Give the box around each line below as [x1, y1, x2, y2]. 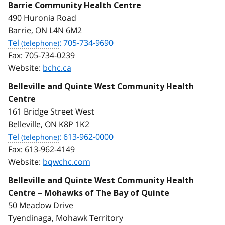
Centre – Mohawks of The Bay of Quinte [8, 188, 169, 198]
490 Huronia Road [8, 12, 76, 23]
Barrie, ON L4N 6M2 [8, 24, 82, 36]
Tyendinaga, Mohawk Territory [8, 212, 123, 223]
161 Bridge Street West [8, 105, 94, 117]
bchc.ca [43, 62, 71, 73]
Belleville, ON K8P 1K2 [8, 118, 89, 130]
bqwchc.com [43, 156, 90, 167]
